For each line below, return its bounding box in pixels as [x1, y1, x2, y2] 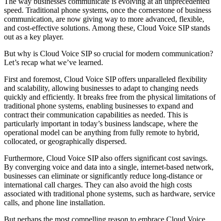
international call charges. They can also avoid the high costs [4, 180, 192, 189]
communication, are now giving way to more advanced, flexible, [4, 14, 204, 23]
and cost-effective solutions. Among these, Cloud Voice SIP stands [4, 23, 210, 32]
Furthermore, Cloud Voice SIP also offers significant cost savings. [4, 153, 208, 162]
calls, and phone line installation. [4, 198, 105, 207]
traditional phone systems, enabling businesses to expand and [4, 101, 193, 110]
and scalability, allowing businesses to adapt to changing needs [4, 83, 198, 92]
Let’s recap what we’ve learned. [4, 58, 103, 67]
